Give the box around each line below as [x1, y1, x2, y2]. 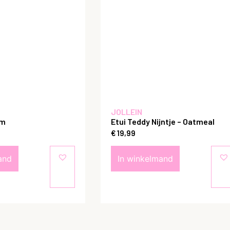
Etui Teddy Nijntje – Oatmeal [111, 116, 215, 126]
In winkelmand [118, 154, 173, 164]
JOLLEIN [111, 106, 142, 117]
